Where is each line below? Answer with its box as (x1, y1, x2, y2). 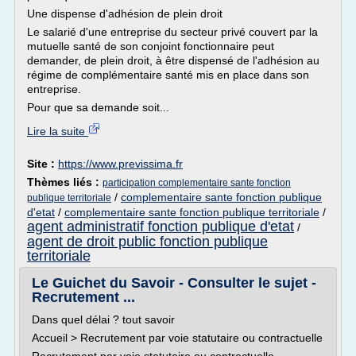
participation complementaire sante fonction (103, 177, 291, 188)
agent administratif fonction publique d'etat (27, 219, 294, 234)
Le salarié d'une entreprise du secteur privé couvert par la (27, 25, 318, 38)
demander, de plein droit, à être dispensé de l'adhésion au (27, 54, 319, 67)
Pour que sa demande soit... (27, 101, 169, 114)
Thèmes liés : (27, 176, 103, 188)
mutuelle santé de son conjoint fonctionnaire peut (27, 40, 274, 52)
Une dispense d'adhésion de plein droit (27, 7, 222, 20)
